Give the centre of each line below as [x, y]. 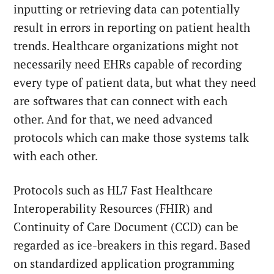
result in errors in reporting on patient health [132, 27]
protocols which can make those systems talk [131, 137]
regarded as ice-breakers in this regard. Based [132, 245]
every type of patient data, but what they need [135, 82]
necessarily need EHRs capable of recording [128, 64]
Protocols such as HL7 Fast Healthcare [113, 190]
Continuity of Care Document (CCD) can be [126, 227]
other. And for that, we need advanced [113, 119]
